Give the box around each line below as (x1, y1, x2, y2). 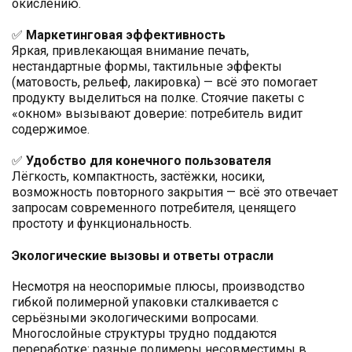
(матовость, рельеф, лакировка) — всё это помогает (12, 75, 317, 90)
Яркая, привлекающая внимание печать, (12, 43, 249, 59)
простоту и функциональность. (12, 216, 192, 232)
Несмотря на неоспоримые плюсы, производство (12, 279, 305, 295)
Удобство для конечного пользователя (26, 153, 271, 169)
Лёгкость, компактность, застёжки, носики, (12, 169, 265, 185)
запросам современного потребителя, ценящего (12, 200, 296, 216)
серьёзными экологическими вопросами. (12, 310, 258, 326)
